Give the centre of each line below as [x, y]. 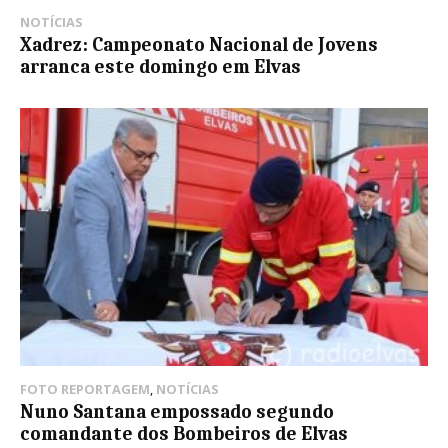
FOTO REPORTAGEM [85, 388]
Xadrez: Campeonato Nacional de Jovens [199, 45]
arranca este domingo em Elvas [160, 67]
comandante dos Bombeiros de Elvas [184, 433]
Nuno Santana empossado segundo [177, 411]
